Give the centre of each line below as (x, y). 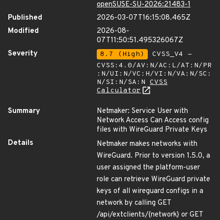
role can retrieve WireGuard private (153, 179)
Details (21, 143)
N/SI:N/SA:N (123, 82)
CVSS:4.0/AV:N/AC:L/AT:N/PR (154, 66)
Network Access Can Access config (153, 121)
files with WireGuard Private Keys (152, 130)
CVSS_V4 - (170, 54)
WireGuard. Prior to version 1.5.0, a (153, 156)
